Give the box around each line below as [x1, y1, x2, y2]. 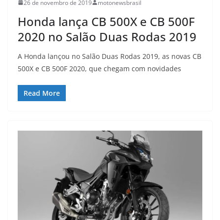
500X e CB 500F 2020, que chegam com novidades [18, 63, 181, 73]
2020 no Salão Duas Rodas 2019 [18, 28, 196, 45]
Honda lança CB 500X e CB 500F [18, 13, 195, 29]
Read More [24, 88, 60, 98]
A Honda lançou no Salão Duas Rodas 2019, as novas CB [18, 51, 201, 61]
